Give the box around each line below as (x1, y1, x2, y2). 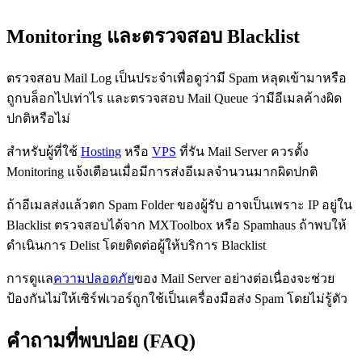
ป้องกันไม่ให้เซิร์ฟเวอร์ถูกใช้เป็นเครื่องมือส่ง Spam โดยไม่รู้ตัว (6, 291, 347, 305)
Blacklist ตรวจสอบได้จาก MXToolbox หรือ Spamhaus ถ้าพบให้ (6, 217, 347, 232)
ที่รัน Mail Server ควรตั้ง (176, 144, 309, 158)
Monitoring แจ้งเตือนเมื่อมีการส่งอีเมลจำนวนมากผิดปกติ (6, 164, 318, 179)
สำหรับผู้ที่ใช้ (6, 144, 81, 158)
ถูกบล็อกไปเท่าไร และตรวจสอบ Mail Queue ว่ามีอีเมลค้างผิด (6, 90, 342, 105)
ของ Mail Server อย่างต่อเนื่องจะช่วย (134, 271, 335, 285)
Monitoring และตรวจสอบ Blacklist (6, 25, 300, 47)
